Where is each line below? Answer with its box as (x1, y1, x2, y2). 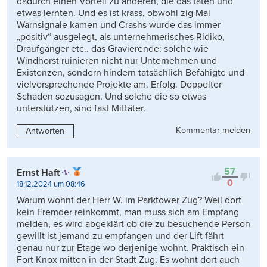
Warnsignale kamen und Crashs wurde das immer (17, 18, 221, 31)
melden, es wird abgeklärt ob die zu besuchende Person (17, 218, 250, 230)
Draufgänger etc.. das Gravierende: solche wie (17, 42, 209, 55)
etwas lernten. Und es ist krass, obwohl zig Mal (17, 7, 210, 19)
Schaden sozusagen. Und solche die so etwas (17, 90, 206, 103)
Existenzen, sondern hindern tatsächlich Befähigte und (17, 66, 244, 79)
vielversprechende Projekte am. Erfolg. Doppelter (17, 78, 222, 91)
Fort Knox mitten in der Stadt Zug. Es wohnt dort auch (17, 253, 240, 266)
